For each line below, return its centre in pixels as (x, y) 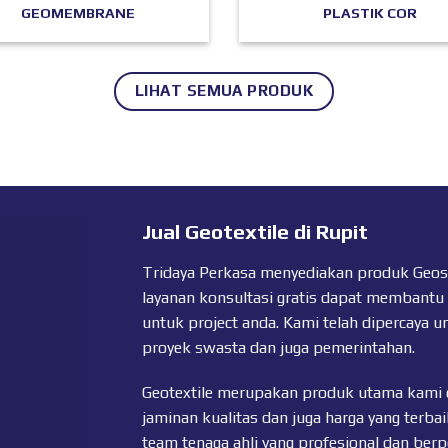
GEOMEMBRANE (77, 13)
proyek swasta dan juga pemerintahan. (278, 347)
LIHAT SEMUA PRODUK (224, 89)
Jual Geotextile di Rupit (254, 232)
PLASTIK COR (370, 13)
